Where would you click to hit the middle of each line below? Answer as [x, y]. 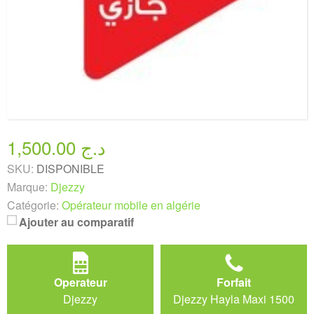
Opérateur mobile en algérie [131, 205]
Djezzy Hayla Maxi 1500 [234, 299]
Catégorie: [33, 205]
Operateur [80, 282]
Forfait [234, 282]
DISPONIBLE [70, 169]
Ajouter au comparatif [76, 222]
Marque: [27, 187]
